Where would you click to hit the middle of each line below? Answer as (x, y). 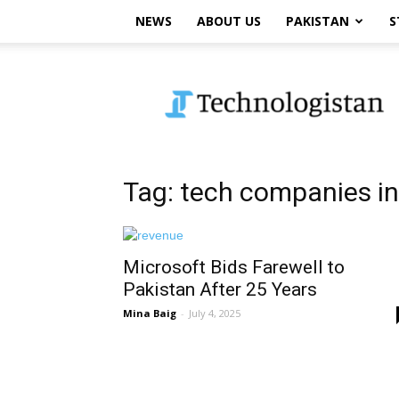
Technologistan (213, 73)
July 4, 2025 (215, 313)
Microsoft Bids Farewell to (234, 267)
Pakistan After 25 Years (220, 289)
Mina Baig (150, 313)
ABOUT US (229, 21)
